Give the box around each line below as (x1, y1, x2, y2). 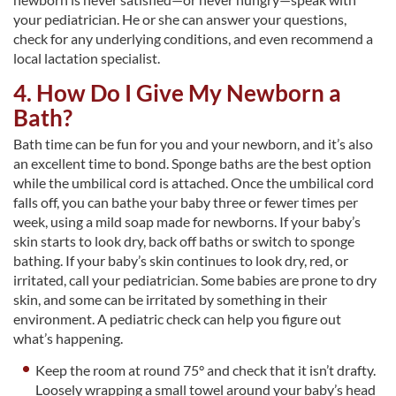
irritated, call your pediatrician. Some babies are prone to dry (13, 271, 377, 289)
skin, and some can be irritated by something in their (13, 291, 327, 308)
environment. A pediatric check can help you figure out (13, 310, 341, 328)
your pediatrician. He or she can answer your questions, (13, 11, 346, 28)
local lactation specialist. (13, 49, 160, 67)
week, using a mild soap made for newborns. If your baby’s (13, 213, 361, 231)
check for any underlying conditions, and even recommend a (13, 30, 373, 48)
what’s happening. (13, 330, 123, 347)
